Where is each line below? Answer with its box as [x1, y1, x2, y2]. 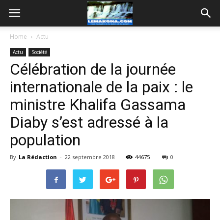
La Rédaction [19, 153, 57, 161]
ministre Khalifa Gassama [10, 95, 186, 114]
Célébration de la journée [10, 60, 176, 79]
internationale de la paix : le [10, 78, 193, 96]
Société [31, 49, 47, 55]
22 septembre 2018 [65, 153, 115, 161]
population [10, 131, 81, 149]
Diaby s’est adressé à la [10, 113, 168, 132]
